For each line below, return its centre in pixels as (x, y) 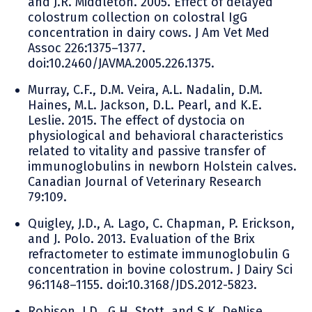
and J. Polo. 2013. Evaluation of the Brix (141, 239)
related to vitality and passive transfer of (147, 151)
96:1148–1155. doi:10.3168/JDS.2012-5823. (142, 285)
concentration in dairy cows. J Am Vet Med (149, 33)
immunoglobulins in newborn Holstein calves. (162, 167)
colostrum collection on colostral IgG (138, 18)
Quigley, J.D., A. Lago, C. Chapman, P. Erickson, (161, 224)
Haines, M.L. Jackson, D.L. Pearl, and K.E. (145, 106)
